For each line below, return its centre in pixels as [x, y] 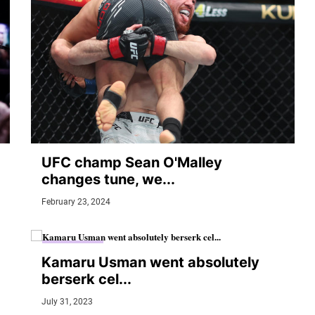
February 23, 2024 [76, 202]
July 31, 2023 [67, 301]
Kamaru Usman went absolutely [150, 262]
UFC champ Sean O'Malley [132, 163]
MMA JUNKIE [73, 248]
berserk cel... [86, 279]
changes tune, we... [108, 180]
